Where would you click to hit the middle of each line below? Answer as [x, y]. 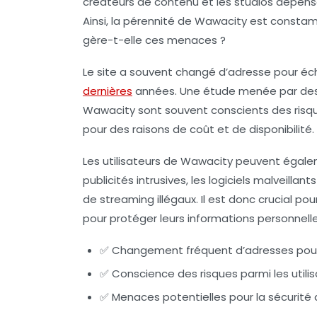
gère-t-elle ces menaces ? [154, 40]
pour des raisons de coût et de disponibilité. [198, 129]
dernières [108, 91]
